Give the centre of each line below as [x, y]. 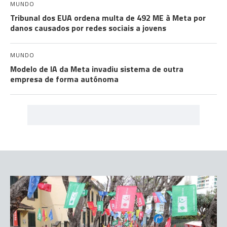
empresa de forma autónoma [64, 79]
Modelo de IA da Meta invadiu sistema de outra [97, 69]
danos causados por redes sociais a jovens [88, 28]
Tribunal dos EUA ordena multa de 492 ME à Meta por [108, 18]
